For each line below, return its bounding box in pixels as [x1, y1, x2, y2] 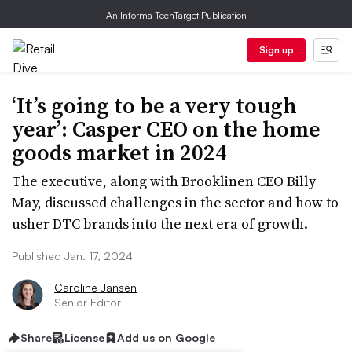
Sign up [258, 44, 294, 56]
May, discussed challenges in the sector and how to [12, 192, 339, 212]
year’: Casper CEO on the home [12, 114, 321, 144]
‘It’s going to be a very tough [12, 90, 297, 120]
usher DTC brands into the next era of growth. [12, 214, 308, 233]
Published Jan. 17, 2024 [12, 249, 133, 262]
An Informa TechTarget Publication [105, 9, 247, 21]
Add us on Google [117, 331, 215, 344]
